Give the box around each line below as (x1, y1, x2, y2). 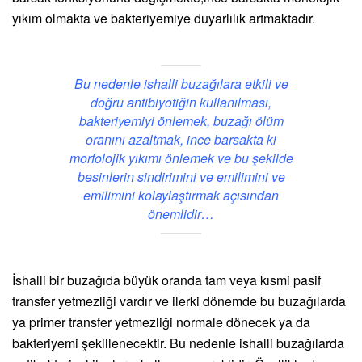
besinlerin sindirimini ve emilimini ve (77, 167, 285, 187)
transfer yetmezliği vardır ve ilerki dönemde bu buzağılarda (12, 292, 346, 311)
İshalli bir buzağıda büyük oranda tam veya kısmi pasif (12, 271, 321, 290)
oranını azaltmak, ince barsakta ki (86, 130, 276, 149)
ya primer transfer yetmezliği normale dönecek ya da (12, 313, 310, 332)
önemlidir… (148, 204, 214, 224)
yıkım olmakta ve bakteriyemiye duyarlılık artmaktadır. (12, 9, 315, 28)
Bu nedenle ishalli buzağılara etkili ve (74, 74, 288, 94)
